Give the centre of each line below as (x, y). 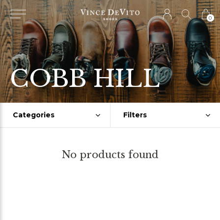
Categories (34, 115)
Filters (135, 115)
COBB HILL (85, 79)
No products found (110, 155)
